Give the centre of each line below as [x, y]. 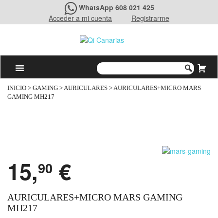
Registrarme [150, 18]
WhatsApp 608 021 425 [116, 7]
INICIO [17, 88]
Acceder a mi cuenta [80, 18]
